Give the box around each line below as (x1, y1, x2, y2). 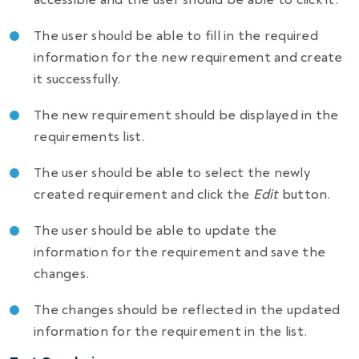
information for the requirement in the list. (34, 323, 308, 341)
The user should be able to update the (34, 222, 277, 240)
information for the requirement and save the (34, 244, 326, 261)
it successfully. (34, 71, 121, 88)
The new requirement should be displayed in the (34, 107, 339, 124)
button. (278, 186, 331, 204)
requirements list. (34, 128, 145, 146)
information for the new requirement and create (34, 49, 343, 67)
